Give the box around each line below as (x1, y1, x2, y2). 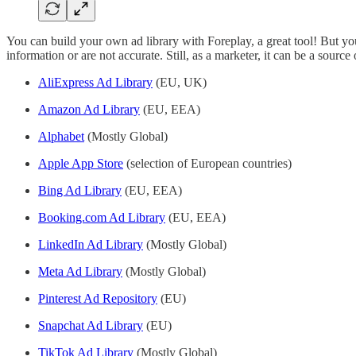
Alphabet (38, 129, 84, 143)
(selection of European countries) (123, 156, 292, 170)
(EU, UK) (153, 75, 207, 89)
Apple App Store (38, 156, 123, 170)
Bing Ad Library (38, 183, 122, 197)
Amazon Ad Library (38, 102, 140, 116)
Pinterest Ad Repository (38, 291, 157, 305)
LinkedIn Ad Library (38, 237, 143, 251)
